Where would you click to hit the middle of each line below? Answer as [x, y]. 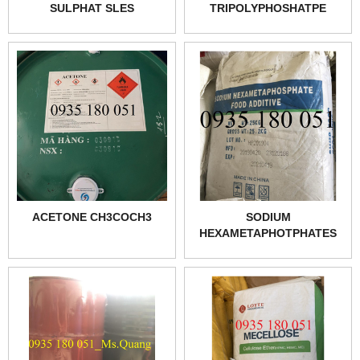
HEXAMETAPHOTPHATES [268, 233]
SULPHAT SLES [92, 8]
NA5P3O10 [268, 24]
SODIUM [268, 217]
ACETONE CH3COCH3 [92, 217]
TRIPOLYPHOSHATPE [268, 8]
